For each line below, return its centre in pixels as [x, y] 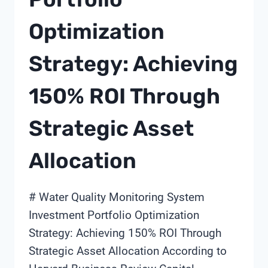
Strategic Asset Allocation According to [128, 251]
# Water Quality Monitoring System [117, 197]
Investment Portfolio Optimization [114, 215]
